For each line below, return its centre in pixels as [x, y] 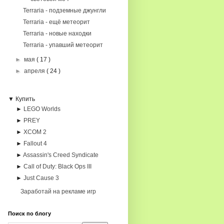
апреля [35, 71]
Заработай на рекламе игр [58, 191]
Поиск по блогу [29, 213]
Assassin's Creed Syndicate [60, 155]
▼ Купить [21, 99]
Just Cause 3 [41, 178]
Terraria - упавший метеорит [63, 45]
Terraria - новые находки [57, 33]
